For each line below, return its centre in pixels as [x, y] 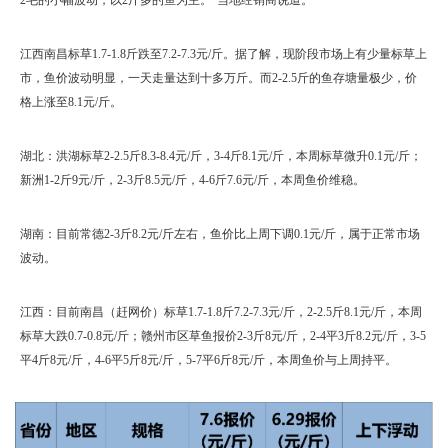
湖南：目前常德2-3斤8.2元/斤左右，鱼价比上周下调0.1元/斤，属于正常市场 [220, 233]
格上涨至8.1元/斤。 [71, 101]
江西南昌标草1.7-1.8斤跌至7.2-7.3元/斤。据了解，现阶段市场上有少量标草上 [223, 53]
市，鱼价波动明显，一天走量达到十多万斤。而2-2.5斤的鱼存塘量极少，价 [218, 77]
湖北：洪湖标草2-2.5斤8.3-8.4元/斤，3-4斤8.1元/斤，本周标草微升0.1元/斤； [221, 155]
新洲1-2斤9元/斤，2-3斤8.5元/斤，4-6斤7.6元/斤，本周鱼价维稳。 [192, 179]
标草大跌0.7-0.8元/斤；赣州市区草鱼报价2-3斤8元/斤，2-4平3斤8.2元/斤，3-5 [223, 335]
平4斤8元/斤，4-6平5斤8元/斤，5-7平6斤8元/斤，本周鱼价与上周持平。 [208, 359]
